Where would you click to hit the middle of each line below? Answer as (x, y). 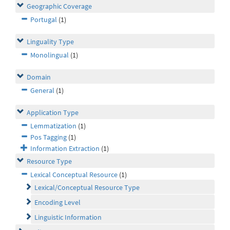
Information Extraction (65, 149)
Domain (39, 77)
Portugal (44, 20)
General (42, 91)
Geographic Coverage (59, 6)
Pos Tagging (49, 137)
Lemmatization (53, 126)
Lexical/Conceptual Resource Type (87, 188)
